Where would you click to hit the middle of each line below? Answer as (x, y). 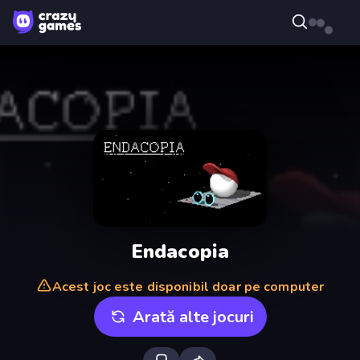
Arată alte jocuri (193, 317)
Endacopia (180, 251)
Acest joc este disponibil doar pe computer (188, 287)
